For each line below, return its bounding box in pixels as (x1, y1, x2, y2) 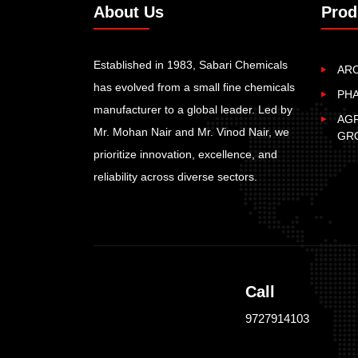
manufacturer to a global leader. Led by (93, 102, 292, 116)
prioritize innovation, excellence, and (93, 147, 277, 161)
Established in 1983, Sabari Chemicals (93, 58, 288, 71)
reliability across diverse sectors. (93, 169, 257, 183)
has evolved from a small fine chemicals (93, 80, 295, 93)
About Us (93, 2, 164, 21)
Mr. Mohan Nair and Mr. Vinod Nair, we (93, 125, 289, 138)
